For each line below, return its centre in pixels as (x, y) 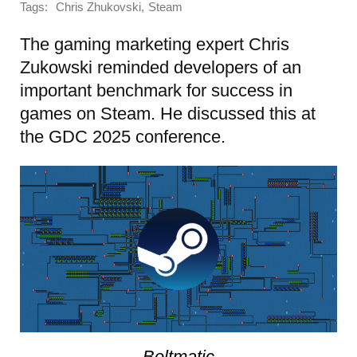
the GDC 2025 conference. (123, 136)
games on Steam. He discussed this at (168, 113)
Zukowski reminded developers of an (161, 67)
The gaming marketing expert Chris (155, 44)
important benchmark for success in (156, 90)
